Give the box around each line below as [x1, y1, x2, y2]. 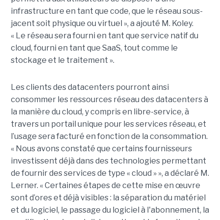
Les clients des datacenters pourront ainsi [10, 82, 169, 92]
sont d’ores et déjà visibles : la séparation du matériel [10, 193, 206, 203]
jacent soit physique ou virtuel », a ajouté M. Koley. [10, 19, 193, 28]
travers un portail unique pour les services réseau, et [10, 119, 206, 129]
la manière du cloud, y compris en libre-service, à [10, 107, 189, 117]
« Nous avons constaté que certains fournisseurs [10, 144, 192, 154]
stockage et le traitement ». [10, 55, 114, 65]
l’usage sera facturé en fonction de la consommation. [10, 132, 208, 141]
